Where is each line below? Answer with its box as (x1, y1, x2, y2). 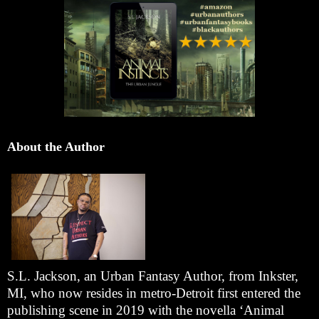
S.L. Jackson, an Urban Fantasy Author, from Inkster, (7, 268, 298, 283)
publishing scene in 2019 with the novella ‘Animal (7, 302, 284, 318)
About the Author (7, 139, 105, 154)
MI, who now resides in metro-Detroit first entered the (7, 285, 300, 300)
